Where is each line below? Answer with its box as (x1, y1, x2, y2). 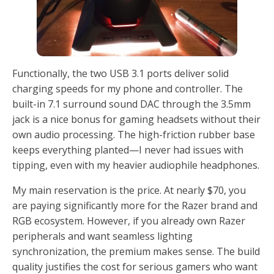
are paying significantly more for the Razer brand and (12, 198, 257, 212)
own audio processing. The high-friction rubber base (12, 127, 255, 141)
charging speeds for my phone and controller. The (12, 81, 243, 95)
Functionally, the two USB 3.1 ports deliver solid (12, 66, 229, 80)
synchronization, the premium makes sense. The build (12, 244, 260, 258)
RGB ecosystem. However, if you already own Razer (12, 213, 245, 228)
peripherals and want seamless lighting (12, 229, 193, 243)
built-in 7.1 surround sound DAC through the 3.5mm (12, 97, 251, 111)
